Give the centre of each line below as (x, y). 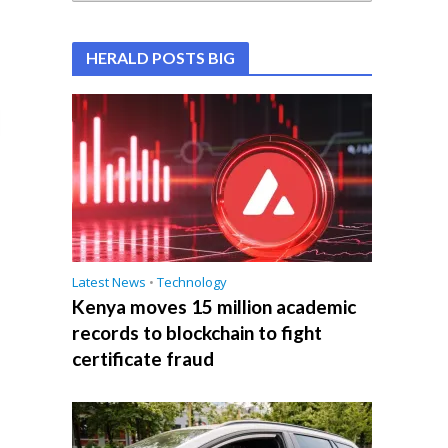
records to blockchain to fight (197, 333)
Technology (192, 282)
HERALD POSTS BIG (161, 57)
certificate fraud (143, 359)
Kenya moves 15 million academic (214, 307)
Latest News (109, 282)
